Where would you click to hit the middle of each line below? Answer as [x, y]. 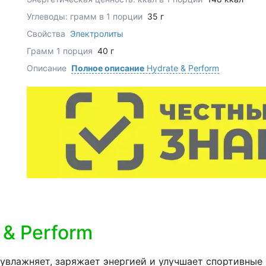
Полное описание [107, 68]
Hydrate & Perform [181, 68]
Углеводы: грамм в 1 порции [85, 17]
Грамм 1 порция [61, 51]
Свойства [47, 34]
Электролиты [96, 34]
